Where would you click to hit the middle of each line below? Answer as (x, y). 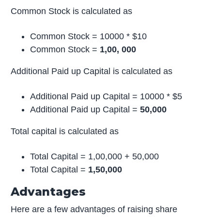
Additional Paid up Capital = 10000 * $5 (106, 97)
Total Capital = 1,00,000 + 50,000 (95, 157)
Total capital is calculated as (65, 132)
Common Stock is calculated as (72, 11)
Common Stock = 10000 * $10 (89, 37)
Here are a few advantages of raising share (94, 209)
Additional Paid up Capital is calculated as (92, 71)
